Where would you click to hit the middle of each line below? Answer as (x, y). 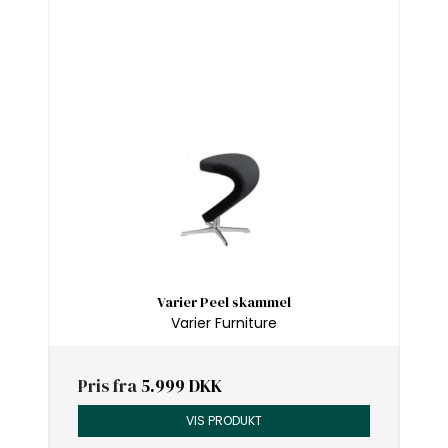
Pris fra (109, 385)
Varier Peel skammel (224, 302)
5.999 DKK (181, 385)
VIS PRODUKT (224, 420)
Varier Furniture (224, 322)
